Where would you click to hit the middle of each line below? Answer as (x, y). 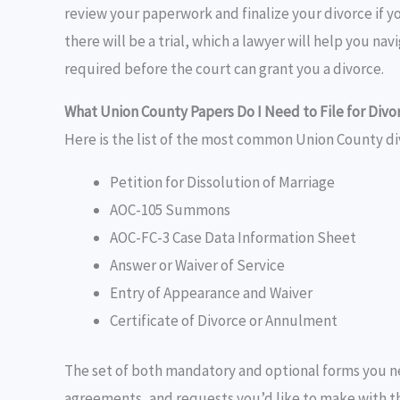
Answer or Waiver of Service (197, 265)
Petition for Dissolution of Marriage (222, 182)
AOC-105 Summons (170, 209)
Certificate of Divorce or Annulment (224, 320)
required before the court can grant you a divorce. (224, 68)
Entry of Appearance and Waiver (211, 292)
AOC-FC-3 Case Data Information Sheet (233, 237)
